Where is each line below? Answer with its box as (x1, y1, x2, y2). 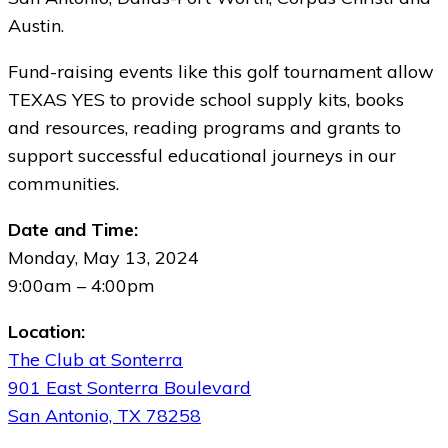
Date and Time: (8, 217, 138, 241)
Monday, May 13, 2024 (8, 245, 199, 269)
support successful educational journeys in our (8, 143, 396, 167)
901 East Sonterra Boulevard (8, 375, 251, 399)
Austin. (8, 13, 64, 37)
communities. (8, 171, 119, 195)
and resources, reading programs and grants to (8, 115, 401, 139)
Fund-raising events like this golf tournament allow (8, 59, 434, 83)
